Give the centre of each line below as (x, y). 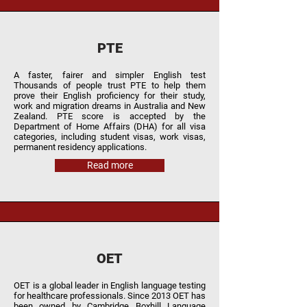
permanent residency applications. (80, 147)
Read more (110, 165)
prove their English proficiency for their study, (110, 96)
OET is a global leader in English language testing (110, 285)
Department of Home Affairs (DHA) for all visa (110, 126)
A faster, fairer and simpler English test (110, 75)
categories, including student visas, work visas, (110, 137)
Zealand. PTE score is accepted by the (110, 116)
